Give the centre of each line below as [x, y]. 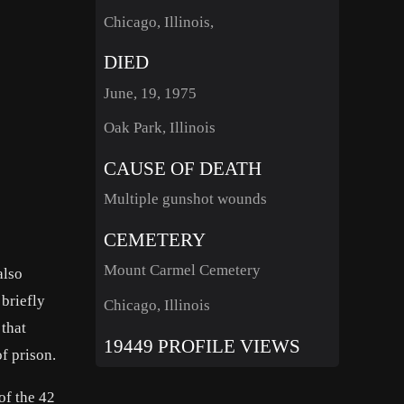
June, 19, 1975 [150, 93]
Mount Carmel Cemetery [182, 271]
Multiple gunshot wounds [185, 199]
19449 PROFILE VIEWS [202, 345]
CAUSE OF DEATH [182, 168]
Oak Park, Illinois [159, 128]
